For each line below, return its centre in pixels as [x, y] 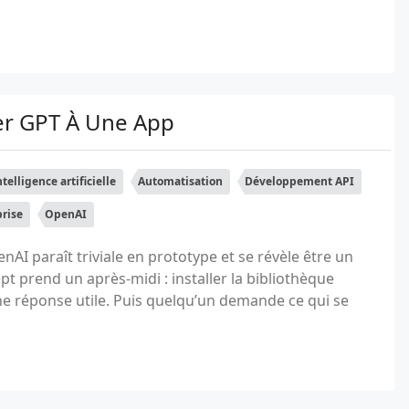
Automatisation [180, 181]
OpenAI [66, 214]
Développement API [299, 181]
